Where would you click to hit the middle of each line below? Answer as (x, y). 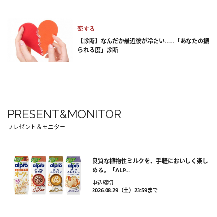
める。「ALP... (111, 170)
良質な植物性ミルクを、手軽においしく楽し (150, 161)
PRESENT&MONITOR (64, 114)
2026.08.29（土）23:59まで (125, 190)
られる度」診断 (98, 50)
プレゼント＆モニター (36, 127)
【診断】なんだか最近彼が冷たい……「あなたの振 (143, 41)
